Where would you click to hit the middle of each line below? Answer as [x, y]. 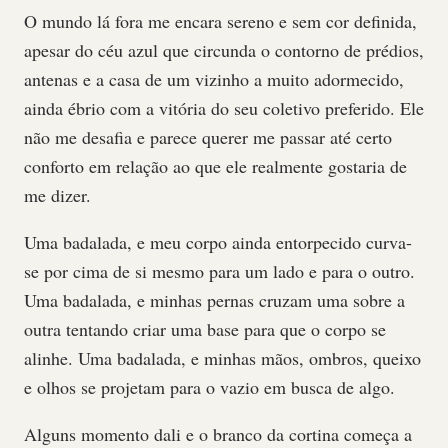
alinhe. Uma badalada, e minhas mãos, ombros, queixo [222, 358]
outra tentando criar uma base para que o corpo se [205, 329]
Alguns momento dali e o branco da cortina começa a [218, 434]
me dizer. [57, 195]
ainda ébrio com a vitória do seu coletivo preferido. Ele [224, 108]
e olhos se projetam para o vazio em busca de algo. [209, 387]
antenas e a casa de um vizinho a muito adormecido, [214, 79]
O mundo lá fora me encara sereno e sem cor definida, [220, 21]
